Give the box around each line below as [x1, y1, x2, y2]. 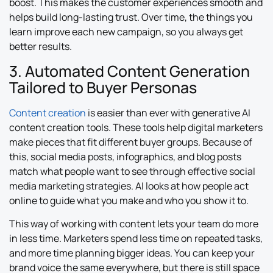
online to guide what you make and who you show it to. [9, 193, 249, 207]
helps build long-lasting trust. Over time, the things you [9, 10, 253, 24]
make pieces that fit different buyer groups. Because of [9, 135, 252, 149]
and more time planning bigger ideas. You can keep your [9, 246, 255, 260]
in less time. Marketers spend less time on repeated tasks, [9, 232, 263, 246]
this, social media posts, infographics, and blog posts [9, 149, 241, 163]
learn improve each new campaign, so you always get [9, 25, 243, 39]
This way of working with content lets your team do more [9, 217, 258, 231]
